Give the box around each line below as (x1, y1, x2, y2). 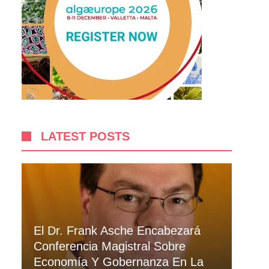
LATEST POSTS (41, 129, 130, 143)
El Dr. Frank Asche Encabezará (34, 223, 201, 237)
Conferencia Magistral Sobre (34, 239, 186, 253)
